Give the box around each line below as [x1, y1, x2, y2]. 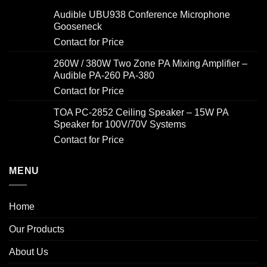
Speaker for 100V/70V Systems [54, 119, 186, 129]
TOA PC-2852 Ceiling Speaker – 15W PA [54, 107, 228, 117]
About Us [9, 247, 48, 257]
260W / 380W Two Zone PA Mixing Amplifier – [54, 58, 247, 69]
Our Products [9, 224, 64, 235]
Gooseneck [54, 21, 102, 32]
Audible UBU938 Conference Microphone [54, 9, 230, 20]
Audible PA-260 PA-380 [54, 70, 154, 80]
